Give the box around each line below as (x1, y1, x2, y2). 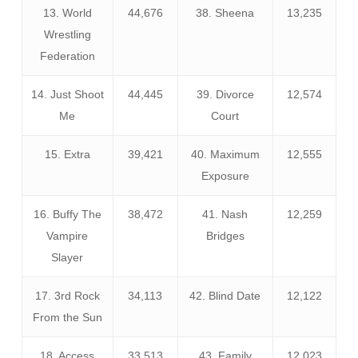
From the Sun (32, 310, 102, 324)
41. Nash (202, 207, 249, 221)
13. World (42, 6, 92, 19)
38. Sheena (196, 6, 255, 19)
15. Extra (44, 147, 90, 161)
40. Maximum (190, 147, 260, 161)
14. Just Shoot (30, 87, 104, 101)
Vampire (46, 229, 89, 242)
